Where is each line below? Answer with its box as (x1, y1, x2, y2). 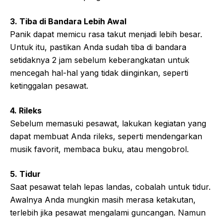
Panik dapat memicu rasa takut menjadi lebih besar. (10, 29, 202, 39)
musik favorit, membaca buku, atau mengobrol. (10, 144, 189, 154)
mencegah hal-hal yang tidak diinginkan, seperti (10, 67, 188, 78)
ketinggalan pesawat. (10, 80, 88, 91)
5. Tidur (10, 168, 41, 179)
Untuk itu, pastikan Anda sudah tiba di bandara (10, 42, 186, 52)
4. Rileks (10, 105, 42, 115)
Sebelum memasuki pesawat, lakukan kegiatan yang (10, 118, 206, 128)
